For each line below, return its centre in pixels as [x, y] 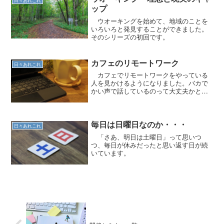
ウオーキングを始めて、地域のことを [150, 20]
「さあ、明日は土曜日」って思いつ [146, 136]
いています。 [111, 152]
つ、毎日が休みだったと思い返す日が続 [150, 144]
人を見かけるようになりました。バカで [150, 83]
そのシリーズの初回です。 [130, 36]
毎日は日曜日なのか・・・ [139, 124]
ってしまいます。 [117, 99]
